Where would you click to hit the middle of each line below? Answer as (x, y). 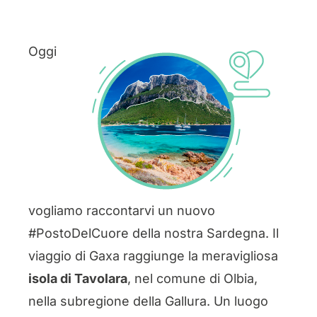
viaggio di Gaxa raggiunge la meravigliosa (153, 256)
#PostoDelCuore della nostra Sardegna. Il (153, 233)
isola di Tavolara (77, 278)
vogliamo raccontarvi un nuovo (121, 211)
